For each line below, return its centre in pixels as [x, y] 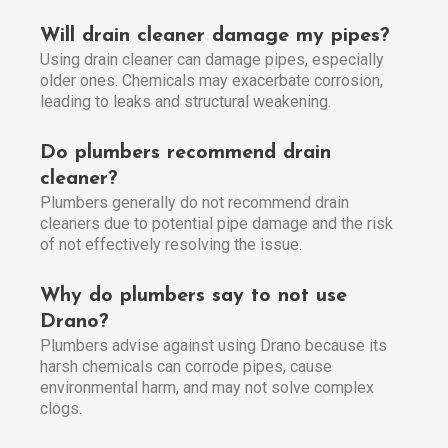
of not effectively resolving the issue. [171, 245]
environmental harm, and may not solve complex [207, 388]
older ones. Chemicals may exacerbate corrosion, [211, 81]
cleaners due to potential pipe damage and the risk [216, 224]
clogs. [61, 409]
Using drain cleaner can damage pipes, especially [212, 60]
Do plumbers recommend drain [185, 153]
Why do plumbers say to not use [193, 296]
